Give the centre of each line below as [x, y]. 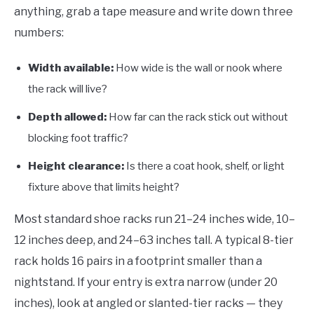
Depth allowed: [67, 117]
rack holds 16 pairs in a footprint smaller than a [138, 261]
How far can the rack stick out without [197, 117]
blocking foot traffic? [78, 138]
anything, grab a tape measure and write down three [153, 11]
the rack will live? [68, 89]
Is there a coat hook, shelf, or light [204, 166]
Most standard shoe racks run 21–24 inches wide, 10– [155, 219]
